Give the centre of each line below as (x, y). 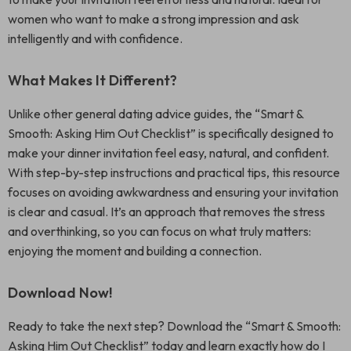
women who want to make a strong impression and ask (154, 19)
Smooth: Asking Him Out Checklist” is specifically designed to (171, 133)
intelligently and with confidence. (95, 38)
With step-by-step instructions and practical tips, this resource (174, 172)
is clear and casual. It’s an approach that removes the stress (166, 212)
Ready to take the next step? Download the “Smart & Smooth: (174, 326)
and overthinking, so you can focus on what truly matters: (159, 231)
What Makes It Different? (92, 80)
